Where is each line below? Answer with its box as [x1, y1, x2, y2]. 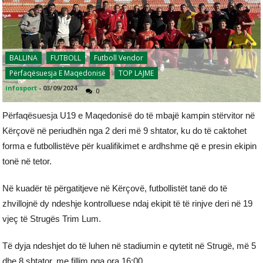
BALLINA [9, 52, 38, 63]
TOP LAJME [119, 68, 154, 78]
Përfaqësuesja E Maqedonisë [9, 68, 106, 78]
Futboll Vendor [94, 52, 144, 63]
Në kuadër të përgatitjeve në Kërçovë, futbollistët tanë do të [2, 183, 228, 193]
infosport [5, 83, 38, 92]
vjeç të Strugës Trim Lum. [2, 213, 102, 224]
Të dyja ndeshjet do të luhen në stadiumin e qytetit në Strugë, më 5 [2, 240, 257, 251]
